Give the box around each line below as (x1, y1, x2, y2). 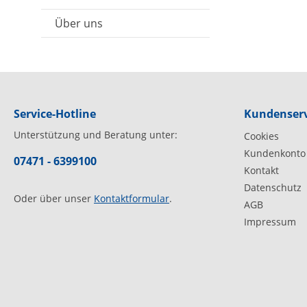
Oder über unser (14, 192, 94, 205)
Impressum (244, 215, 296, 228)
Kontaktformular (94, 192, 169, 205)
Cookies (244, 130, 279, 143)
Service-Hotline (14, 106, 96, 121)
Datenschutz (244, 181, 302, 194)
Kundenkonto (244, 147, 306, 160)
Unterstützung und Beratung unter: (14, 128, 177, 141)
